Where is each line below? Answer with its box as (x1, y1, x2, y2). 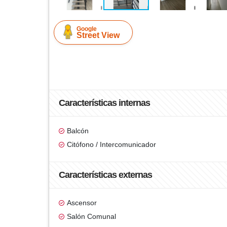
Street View (77, 31, 120, 40)
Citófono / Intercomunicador (67, 140, 156, 148)
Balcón (67, 127, 89, 135)
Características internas (59, 98, 150, 108)
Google (77, 25, 97, 32)
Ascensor (67, 199, 97, 207)
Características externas (59, 170, 152, 180)
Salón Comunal (67, 212, 116, 220)
